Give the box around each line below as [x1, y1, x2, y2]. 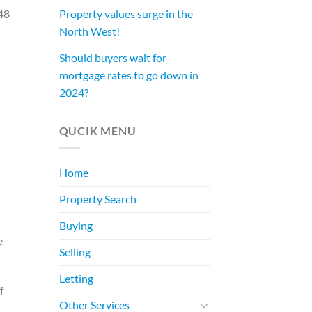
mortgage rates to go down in [58, 69, 198, 82]
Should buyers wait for [58, 52, 166, 65]
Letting [58, 272, 93, 285]
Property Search [58, 192, 136, 205]
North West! [58, 25, 120, 38]
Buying [58, 219, 93, 232]
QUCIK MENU [58, 124, 136, 137]
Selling [58, 245, 91, 258]
